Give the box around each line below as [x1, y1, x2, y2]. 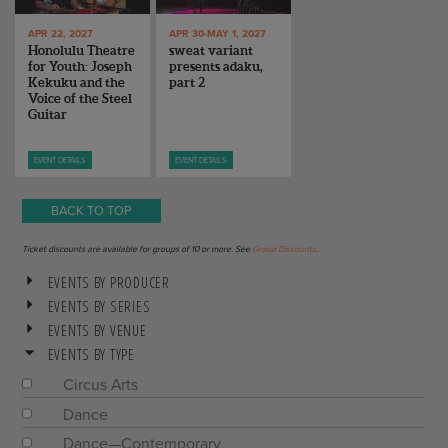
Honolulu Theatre [28, 42, 136, 58]
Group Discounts [252, 243, 317, 255]
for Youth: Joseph [28, 58, 133, 74]
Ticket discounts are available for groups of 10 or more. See [22, 243, 253, 255]
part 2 [169, 74, 206, 90]
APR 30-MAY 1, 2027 [169, 28, 267, 41]
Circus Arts [63, 375, 139, 396]
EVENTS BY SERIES [47, 296, 151, 316]
